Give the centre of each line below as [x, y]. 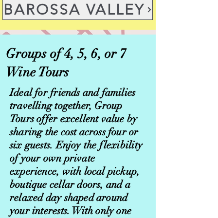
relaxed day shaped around [69, 198]
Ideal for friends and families [73, 92]
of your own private [52, 158]
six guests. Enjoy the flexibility [76, 145]
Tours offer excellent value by [74, 119]
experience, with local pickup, [75, 171]
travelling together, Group [66, 106]
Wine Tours [38, 72]
